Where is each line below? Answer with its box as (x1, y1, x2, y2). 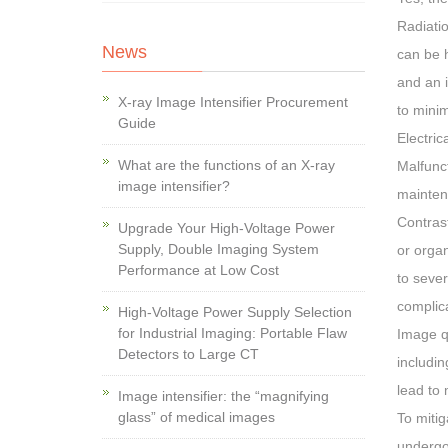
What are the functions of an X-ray (118, 157, 335, 173)
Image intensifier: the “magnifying (118, 388, 329, 404)
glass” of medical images (118, 409, 275, 425)
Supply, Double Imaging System (118, 241, 319, 257)
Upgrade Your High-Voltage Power (118, 220, 335, 236)
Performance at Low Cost (118, 262, 279, 278)
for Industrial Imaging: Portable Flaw (118, 325, 347, 341)
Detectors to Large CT (118, 346, 259, 362)
